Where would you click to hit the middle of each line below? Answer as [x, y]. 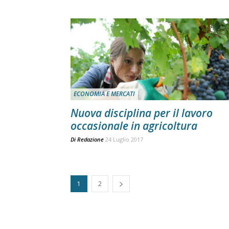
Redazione [90, 139]
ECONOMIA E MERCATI [104, 94]
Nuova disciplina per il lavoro [142, 113]
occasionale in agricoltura [134, 126]
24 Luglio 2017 [124, 139]
